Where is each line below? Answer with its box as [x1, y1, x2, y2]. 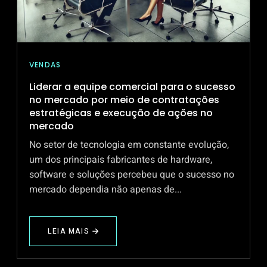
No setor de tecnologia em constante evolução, [29, 138, 229, 153]
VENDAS [29, 60, 61, 70]
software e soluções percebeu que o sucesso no [29, 167, 234, 182]
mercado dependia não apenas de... [29, 182, 182, 197]
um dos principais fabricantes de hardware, [29, 153, 212, 167]
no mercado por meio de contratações [29, 93, 219, 107]
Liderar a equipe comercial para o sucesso [29, 80, 235, 94]
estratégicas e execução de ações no [29, 106, 213, 120]
